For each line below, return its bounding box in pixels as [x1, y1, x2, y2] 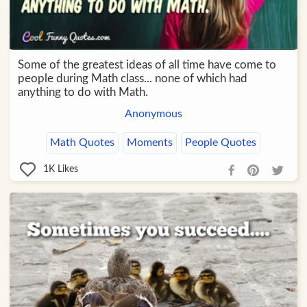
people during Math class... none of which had [17, 72, 247, 84]
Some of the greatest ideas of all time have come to [17, 58, 276, 71]
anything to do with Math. [17, 86, 148, 98]
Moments [127, 136, 173, 148]
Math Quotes [50, 136, 115, 148]
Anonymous [124, 108, 182, 119]
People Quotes [185, 136, 257, 148]
